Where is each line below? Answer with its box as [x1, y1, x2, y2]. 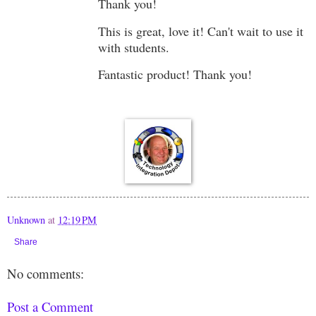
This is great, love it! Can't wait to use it [98, 22, 303, 39]
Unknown [7, 213, 45, 227]
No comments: [7, 265, 84, 283]
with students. [98, 38, 169, 56]
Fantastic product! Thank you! [98, 66, 252, 83]
